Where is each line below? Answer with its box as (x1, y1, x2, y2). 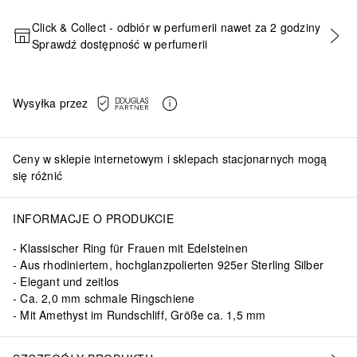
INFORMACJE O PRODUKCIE (13, 210, 174, 226)
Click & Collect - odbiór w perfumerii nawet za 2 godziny (32, 18, 321, 35)
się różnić (13, 167, 63, 183)
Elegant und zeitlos (20, 273, 120, 289)
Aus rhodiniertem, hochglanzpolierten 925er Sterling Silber (20, 256, 324, 273)
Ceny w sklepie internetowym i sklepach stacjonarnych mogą (13, 150, 328, 167)
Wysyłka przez (13, 95, 88, 112)
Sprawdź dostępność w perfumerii (32, 35, 208, 52)
